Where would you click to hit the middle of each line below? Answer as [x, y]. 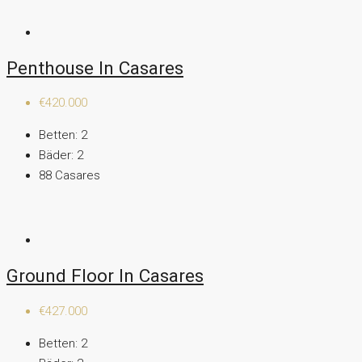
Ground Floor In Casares [105, 276]
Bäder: [56, 156]
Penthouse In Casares [95, 67]
